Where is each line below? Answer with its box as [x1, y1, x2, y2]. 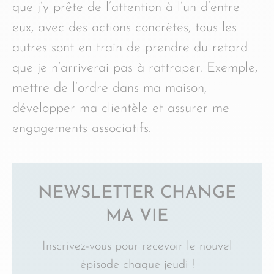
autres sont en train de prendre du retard [12, 41, 248, 55]
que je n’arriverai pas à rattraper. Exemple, [12, 61, 257, 75]
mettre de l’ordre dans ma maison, [12, 81, 207, 95]
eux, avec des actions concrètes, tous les [12, 21, 237, 35]
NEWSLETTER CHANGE [38, 185, 236, 202]
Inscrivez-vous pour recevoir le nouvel [42, 240, 232, 253]
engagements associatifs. [12, 122, 151, 136]
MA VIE [106, 208, 168, 225]
